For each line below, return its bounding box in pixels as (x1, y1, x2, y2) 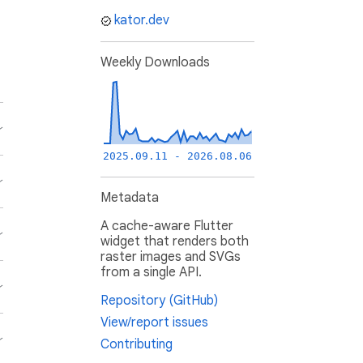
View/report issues (100, 314, 208, 331)
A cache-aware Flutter (100, 218, 233, 235)
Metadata (100, 190, 159, 207)
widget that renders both (100, 233, 249, 250)
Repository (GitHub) (100, 293, 218, 310)
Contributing (100, 336, 173, 353)
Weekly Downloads (100, 54, 210, 71)
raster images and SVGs (100, 249, 241, 266)
